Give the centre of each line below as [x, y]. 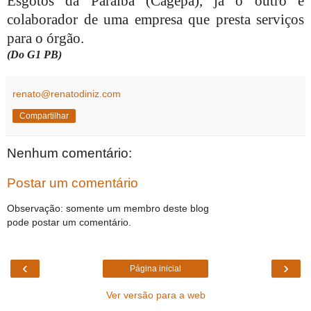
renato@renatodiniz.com [67, 93]
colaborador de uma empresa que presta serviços [155, 19]
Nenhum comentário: [69, 153]
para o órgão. [45, 38]
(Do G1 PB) [34, 54]
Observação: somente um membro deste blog [108, 208]
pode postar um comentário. [69, 222]
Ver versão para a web [155, 295]
